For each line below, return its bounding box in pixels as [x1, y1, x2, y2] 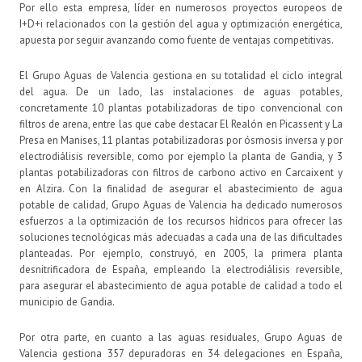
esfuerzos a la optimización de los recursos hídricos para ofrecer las [19, 213, 343, 228]
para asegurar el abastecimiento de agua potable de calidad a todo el [19, 278, 343, 293]
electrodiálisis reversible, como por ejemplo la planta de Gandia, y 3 [19, 149, 343, 163]
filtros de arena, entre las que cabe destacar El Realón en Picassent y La [19, 116, 343, 131]
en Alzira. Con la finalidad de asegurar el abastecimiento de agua [19, 181, 343, 196]
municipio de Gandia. [19, 294, 115, 309]
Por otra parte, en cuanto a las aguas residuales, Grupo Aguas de [19, 330, 343, 344]
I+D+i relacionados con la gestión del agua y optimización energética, [19, 16, 343, 31]
